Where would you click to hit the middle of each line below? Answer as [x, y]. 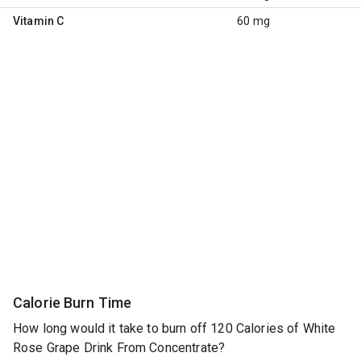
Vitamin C [39, 21]
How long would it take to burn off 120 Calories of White [174, 329]
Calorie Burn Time [73, 302]
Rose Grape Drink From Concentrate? [119, 348]
